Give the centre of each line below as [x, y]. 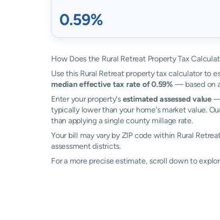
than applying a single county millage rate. [122, 121]
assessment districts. [86, 146]
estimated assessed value [167, 99]
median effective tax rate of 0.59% [112, 84]
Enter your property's [87, 99]
